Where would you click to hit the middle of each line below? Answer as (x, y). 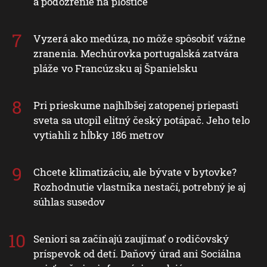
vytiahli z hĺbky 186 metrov (99, 135)
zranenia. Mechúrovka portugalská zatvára (136, 54)
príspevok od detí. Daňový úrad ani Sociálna (137, 254)
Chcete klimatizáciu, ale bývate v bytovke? (135, 172)
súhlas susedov (69, 202)
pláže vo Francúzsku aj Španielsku (116, 69)
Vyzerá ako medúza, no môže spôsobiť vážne (140, 39)
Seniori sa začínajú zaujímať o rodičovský (131, 239)
